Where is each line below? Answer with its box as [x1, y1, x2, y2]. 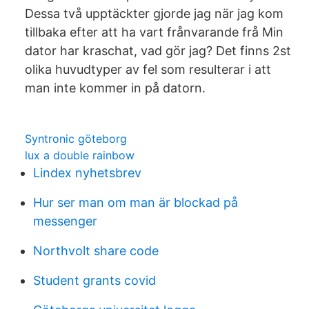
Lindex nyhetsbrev [33, 166, 141, 180]
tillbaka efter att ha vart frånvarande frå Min [25, 25, 283, 39]
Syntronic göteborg [25, 132, 127, 146]
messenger [33, 214, 97, 228]
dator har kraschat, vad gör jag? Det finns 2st [25, 43, 291, 58]
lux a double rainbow [25, 148, 134, 162]
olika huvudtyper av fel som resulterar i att [25, 62, 271, 77]
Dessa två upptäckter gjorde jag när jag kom [25, 6, 283, 21]
